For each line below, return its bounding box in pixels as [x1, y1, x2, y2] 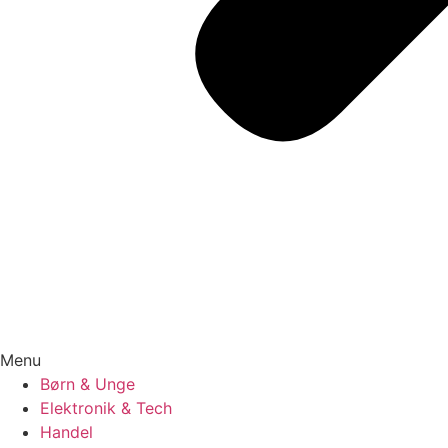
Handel [40, 422, 93, 442]
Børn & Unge [40, 374, 135, 394]
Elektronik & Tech [40, 398, 172, 418]
